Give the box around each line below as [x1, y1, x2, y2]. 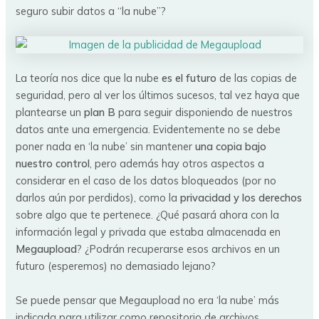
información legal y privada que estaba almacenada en [16, 225, 281, 239]
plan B [84, 105, 116, 120]
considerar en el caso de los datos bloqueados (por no [16, 174, 277, 188]
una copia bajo [195, 140, 267, 154]
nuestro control [16, 157, 90, 171]
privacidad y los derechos [180, 191, 303, 205]
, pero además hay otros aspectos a [90, 157, 265, 171]
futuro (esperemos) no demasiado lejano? [16, 259, 216, 273]
